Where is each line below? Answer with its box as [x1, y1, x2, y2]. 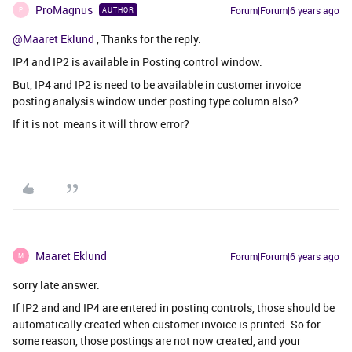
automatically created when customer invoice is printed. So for [13, 316, 321, 332]
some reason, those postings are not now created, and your [13, 332, 301, 348]
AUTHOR [102, 4, 134, 15]
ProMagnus [35, 2, 93, 17]
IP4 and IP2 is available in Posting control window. [13, 53, 262, 69]
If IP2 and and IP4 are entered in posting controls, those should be [13, 299, 335, 315]
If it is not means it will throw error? [13, 115, 189, 131]
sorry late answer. [13, 277, 102, 292]
